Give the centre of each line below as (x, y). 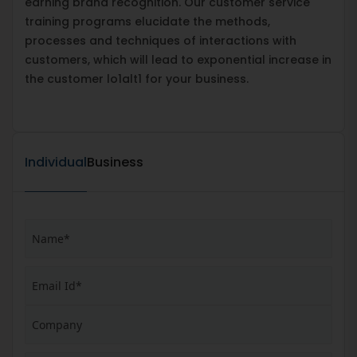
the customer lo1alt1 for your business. (137, 78)
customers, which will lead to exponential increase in (178, 59)
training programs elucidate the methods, (147, 21)
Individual (56, 162)
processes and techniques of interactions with (161, 40)
